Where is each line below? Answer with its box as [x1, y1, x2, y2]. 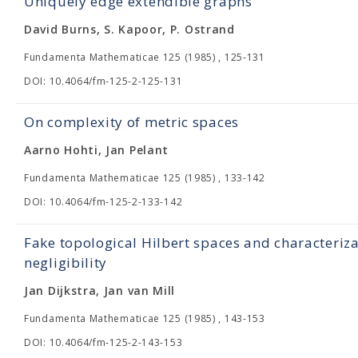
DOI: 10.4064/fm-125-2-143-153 [24, 336, 183, 349]
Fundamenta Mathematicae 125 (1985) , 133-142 [24, 171, 265, 185]
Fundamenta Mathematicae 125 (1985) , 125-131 [24, 50, 265, 64]
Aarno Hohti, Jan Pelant [24, 142, 169, 157]
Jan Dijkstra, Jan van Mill [24, 283, 176, 298]
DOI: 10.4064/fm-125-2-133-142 [24, 195, 183, 209]
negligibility [24, 253, 108, 272]
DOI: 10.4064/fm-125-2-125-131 [24, 74, 183, 88]
